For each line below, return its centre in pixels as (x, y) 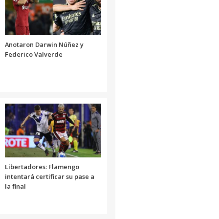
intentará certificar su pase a (49, 176)
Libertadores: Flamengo (42, 166)
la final (15, 186)
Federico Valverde (33, 54)
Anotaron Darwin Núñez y (44, 44)
